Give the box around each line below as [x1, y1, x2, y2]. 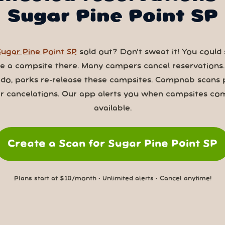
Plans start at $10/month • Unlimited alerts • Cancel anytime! [14, 175, 211, 181]
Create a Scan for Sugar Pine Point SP [8, 139, 217, 149]
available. [93, 104, 132, 112]
